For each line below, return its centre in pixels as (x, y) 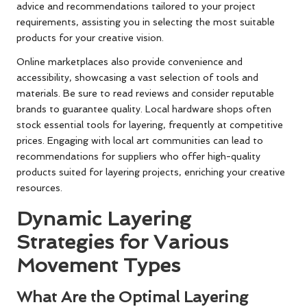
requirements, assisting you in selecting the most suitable (146, 22)
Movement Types (98, 265)
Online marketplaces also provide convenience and (130, 61)
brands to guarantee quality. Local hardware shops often (144, 109)
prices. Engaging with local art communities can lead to (140, 140)
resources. (39, 187)
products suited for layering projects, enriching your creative (151, 172)
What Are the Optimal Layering (132, 296)
